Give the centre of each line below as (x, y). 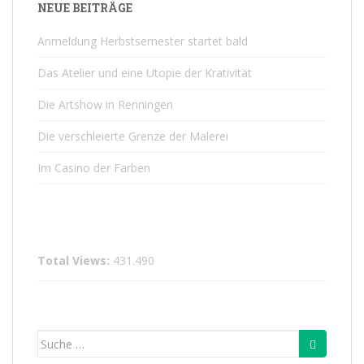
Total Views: (75, 260)
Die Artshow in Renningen (105, 104)
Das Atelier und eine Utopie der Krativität (145, 73)
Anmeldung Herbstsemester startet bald (143, 41)
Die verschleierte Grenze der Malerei (133, 136)
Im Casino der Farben (94, 168)
